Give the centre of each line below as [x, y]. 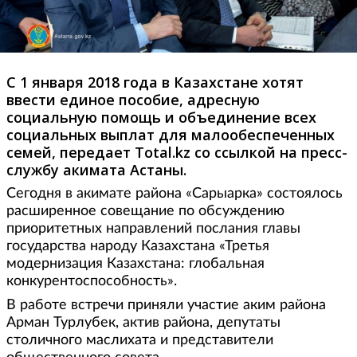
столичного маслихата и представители [140, 340]
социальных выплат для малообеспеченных [171, 134]
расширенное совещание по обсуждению [145, 211]
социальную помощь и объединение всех [161, 117]
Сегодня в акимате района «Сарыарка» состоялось [175, 193]
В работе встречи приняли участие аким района [166, 305]
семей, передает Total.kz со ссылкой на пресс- [177, 152]
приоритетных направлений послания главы [153, 228]
